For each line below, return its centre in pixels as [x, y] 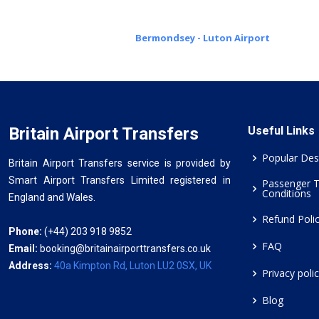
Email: [24, 249]
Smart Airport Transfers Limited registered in [120, 180]
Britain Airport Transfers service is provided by [120, 163]
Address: [31, 266]
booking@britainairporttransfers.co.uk [125, 249]
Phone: [25, 231]
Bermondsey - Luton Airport [203, 38]
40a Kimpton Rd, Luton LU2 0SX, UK [133, 266]
